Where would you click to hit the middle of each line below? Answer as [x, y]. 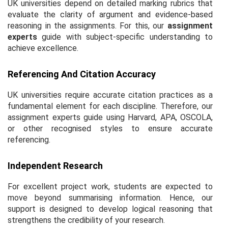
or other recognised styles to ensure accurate [110, 128]
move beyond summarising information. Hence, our [110, 197]
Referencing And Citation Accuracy [82, 74]
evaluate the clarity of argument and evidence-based [110, 14]
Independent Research [55, 165]
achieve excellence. [43, 48]
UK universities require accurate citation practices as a [110, 95]
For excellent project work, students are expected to [110, 186]
